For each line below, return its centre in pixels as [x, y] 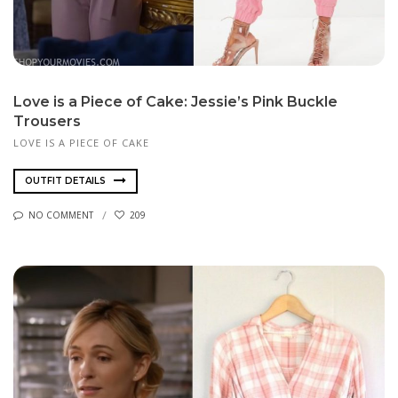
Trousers [47, 121]
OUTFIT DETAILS [67, 180]
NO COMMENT [61, 215]
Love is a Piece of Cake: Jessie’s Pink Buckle [175, 101]
